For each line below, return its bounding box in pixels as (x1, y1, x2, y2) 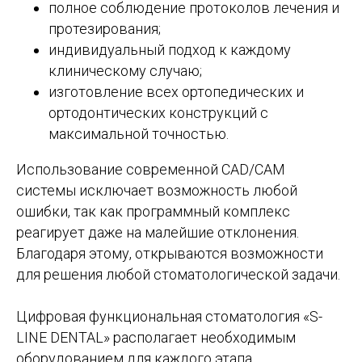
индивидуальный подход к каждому (48, 41, 291, 59)
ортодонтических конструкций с (48, 104, 268, 122)
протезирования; (48, 20, 161, 38)
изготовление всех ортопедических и (48, 83, 304, 101)
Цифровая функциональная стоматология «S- (16, 308, 322, 326)
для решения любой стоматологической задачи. (16, 266, 340, 284)
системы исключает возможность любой (16, 182, 297, 200)
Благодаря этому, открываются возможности (16, 245, 323, 263)
